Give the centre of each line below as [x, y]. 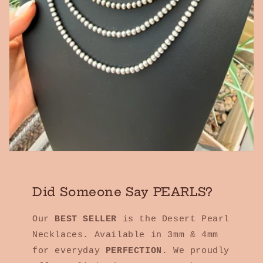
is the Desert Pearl [173, 220]
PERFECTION [134, 251]
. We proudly [196, 251]
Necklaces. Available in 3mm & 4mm [125, 235]
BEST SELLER [86, 220]
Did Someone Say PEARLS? [122, 192]
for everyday [69, 251]
